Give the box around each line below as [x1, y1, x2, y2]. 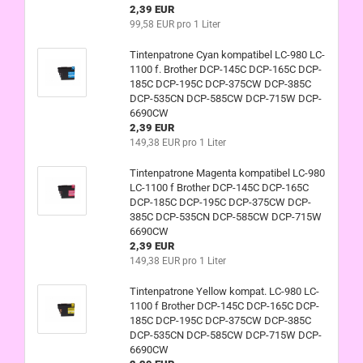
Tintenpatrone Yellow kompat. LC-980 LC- [129, 285, 319, 297]
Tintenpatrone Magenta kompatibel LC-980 [129, 167, 325, 179]
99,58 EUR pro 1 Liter [129, 19, 220, 30]
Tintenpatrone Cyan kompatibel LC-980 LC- [129, 49, 325, 61]
